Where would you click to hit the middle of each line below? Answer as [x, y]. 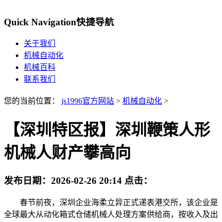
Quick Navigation [40, 22]
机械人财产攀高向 [67, 152]
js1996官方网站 [88, 101]
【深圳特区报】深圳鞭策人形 [107, 130]
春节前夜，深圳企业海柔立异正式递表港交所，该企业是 [111, 202]
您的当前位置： [33, 101]
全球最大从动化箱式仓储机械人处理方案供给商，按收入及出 [111, 214]
